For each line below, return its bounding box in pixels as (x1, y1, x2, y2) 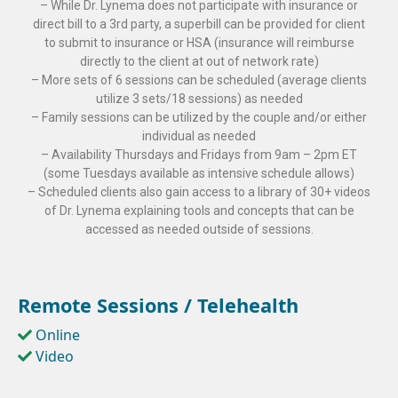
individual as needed (142, 129, 256, 144)
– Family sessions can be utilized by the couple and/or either (31, 110, 367, 125)
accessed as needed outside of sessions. (84, 222, 314, 237)
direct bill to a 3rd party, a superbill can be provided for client (33, 17, 365, 32)
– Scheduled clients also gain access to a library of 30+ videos (28, 185, 370, 200)
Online (36, 325, 80, 346)
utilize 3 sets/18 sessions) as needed (95, 92, 303, 107)
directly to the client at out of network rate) (79, 54, 319, 69)
